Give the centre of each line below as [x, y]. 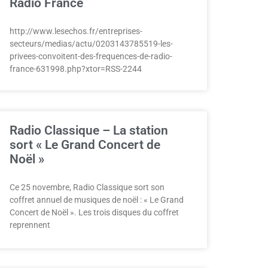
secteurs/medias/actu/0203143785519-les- [91, 44]
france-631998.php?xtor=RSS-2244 [76, 69]
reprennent [30, 225]
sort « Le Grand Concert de [85, 145]
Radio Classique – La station [89, 130]
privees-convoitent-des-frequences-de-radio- [91, 56]
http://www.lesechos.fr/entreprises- [76, 31]
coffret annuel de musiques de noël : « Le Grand [97, 200]
